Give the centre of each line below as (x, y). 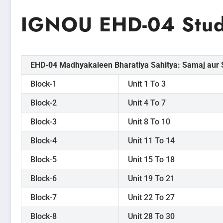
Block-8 (44, 216)
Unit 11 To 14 (151, 140)
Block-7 (44, 197)
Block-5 (44, 159)
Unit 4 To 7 (147, 103)
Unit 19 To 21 (151, 178)
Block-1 (44, 84)
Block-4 (44, 140)
